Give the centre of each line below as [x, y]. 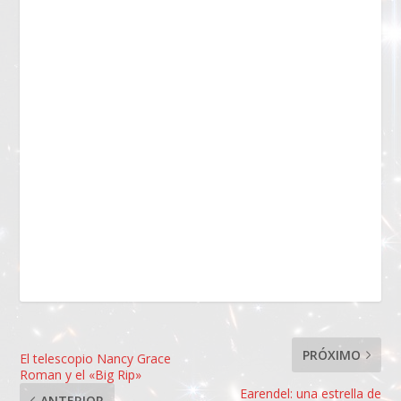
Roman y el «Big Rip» [81, 375]
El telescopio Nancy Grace [96, 359]
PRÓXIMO [331, 355]
